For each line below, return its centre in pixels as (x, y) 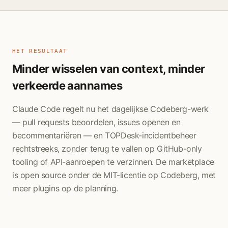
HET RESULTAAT (40, 51)
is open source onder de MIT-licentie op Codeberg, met (114, 175)
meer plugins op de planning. (65, 188)
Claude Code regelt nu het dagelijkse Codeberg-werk (111, 109)
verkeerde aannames (67, 85)
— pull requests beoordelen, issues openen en (96, 122)
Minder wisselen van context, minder (109, 69)
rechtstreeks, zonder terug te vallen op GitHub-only (107, 149)
